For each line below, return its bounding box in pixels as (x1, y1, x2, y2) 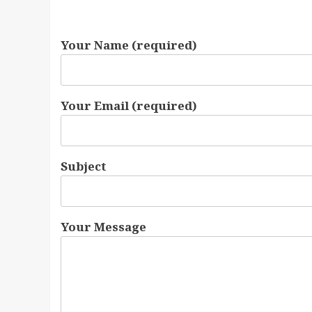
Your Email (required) (61, 97, 197, 114)
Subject (61, 158, 107, 175)
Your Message (61, 219, 146, 235)
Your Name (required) (61, 37, 197, 54)
